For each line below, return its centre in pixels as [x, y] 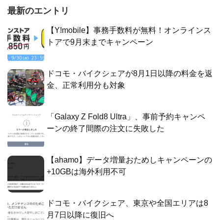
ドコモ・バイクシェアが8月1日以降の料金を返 [130, 73]
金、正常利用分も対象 [86, 85]
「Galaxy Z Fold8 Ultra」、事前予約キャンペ [126, 116]
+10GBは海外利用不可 [86, 171]
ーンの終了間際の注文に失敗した [106, 128]
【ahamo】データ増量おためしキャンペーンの [129, 160]
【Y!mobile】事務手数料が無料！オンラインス [129, 30]
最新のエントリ [38, 11]
